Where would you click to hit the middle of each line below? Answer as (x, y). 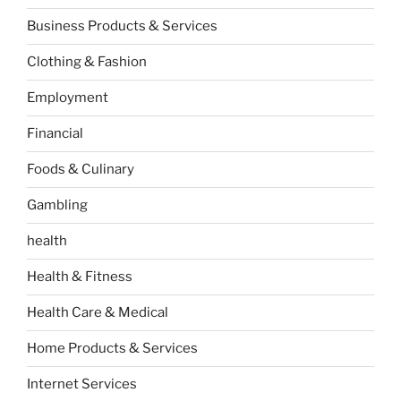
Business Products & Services (122, 26)
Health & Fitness (80, 277)
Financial (55, 134)
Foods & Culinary (81, 170)
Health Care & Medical (98, 313)
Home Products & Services (112, 349)
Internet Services (82, 384)
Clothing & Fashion (87, 62)
